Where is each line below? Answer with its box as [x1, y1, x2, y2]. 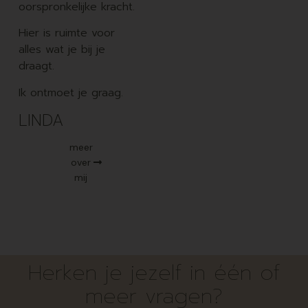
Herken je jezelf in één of [28, 256, 280, 289]
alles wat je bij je [18, 41, 105, 58]
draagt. [18, 58, 54, 75]
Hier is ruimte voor [18, 25, 115, 42]
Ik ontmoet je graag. [18, 84, 127, 101]
